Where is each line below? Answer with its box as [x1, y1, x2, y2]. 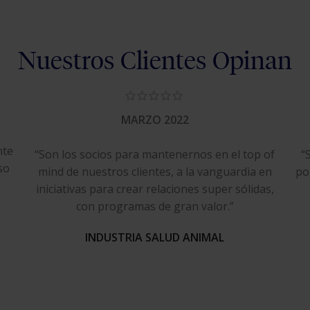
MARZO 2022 [120, 112, 189, 128]
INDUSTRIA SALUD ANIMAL [85, 230, 225, 246]
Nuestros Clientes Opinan [18, 45, 292, 75]
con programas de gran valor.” [75, 199, 234, 215]
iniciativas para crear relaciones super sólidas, [35, 181, 274, 197]
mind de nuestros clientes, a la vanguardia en [37, 164, 272, 180]
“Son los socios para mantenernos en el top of [35, 147, 275, 163]
